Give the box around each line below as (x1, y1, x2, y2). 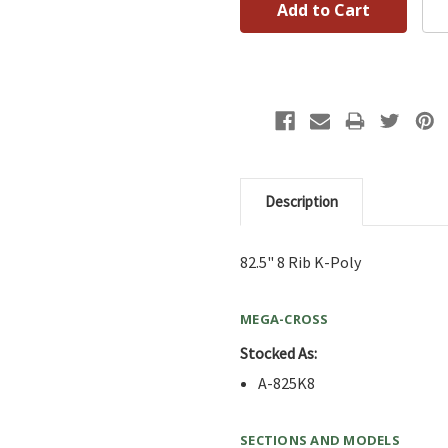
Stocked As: (240, 342, 317, 363)
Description (265, 191, 338, 211)
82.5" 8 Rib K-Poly (240, 251, 361, 272)
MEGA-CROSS (240, 309, 329, 328)
